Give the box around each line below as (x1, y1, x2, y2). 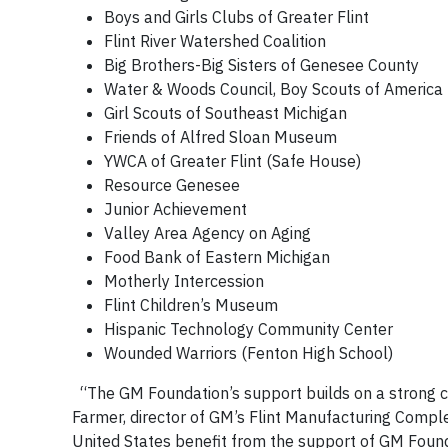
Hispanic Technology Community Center (104, 318, 393, 339)
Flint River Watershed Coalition (104, 30, 326, 51)
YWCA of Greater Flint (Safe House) (104, 150, 361, 171)
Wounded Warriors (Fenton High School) (104, 342, 393, 363)
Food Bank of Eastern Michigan (104, 246, 330, 267)
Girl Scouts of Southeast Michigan (104, 102, 347, 123)
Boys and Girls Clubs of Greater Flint (104, 6, 369, 27)
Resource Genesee (104, 174, 240, 195)
